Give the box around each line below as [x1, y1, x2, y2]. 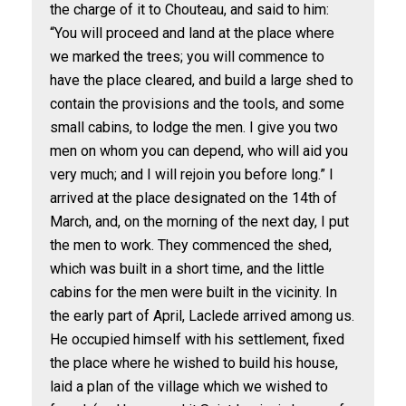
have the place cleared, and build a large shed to [50, 72, 353, 89]
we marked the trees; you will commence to [50, 48, 324, 65]
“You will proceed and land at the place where [50, 24, 334, 42]
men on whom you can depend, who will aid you [50, 142, 348, 159]
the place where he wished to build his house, [50, 354, 338, 372]
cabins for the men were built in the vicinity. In [50, 284, 337, 301]
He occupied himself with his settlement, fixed [50, 331, 344, 348]
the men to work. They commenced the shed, [50, 237, 332, 254]
